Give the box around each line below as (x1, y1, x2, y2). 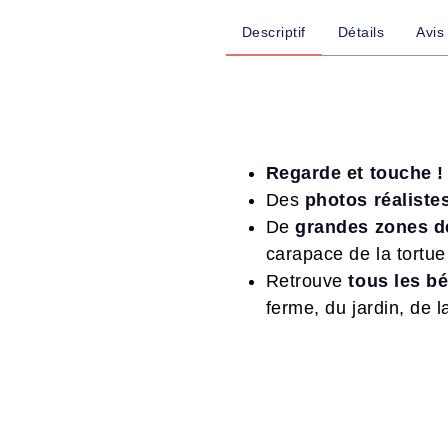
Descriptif (241, 24, 306, 41)
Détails (337, 24, 385, 41)
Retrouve (265, 271, 349, 292)
